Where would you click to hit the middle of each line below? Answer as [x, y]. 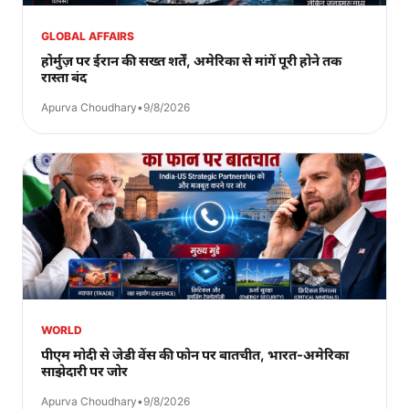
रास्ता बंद [64, 77]
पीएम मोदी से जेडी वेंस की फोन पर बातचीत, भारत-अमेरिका [195, 354]
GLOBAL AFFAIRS [88, 36]
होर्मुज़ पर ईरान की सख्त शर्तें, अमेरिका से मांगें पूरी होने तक [191, 60]
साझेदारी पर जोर [84, 371]
